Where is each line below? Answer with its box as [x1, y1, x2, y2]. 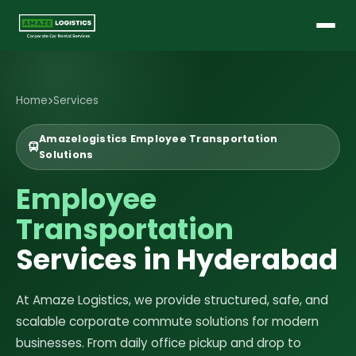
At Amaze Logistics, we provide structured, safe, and [16, 292, 328, 308]
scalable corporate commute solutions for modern [16, 313, 319, 330]
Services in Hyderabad [16, 240, 338, 279]
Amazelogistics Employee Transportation [39, 132, 278, 145]
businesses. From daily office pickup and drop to [16, 335, 301, 351]
